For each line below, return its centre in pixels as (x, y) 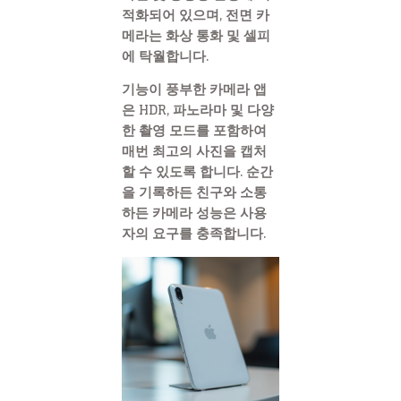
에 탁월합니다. (165, 55)
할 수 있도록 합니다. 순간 (197, 172)
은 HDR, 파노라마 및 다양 (198, 110)
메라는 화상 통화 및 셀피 (196, 35)
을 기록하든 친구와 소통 (194, 192)
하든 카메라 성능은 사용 (194, 213)
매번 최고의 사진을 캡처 (194, 151)
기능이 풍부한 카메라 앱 (194, 90)
